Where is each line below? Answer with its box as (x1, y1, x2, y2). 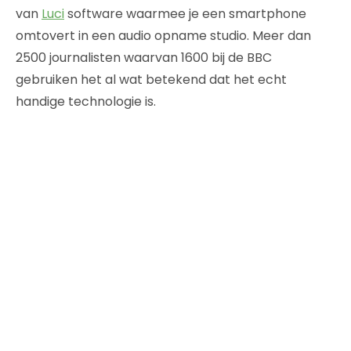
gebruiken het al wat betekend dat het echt (16, 70, 287, 89)
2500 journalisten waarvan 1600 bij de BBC (16, 48, 272, 67)
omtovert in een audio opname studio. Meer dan (16, 26, 311, 45)
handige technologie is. (16, 92, 156, 110)
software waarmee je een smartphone (64, 4, 306, 23)
